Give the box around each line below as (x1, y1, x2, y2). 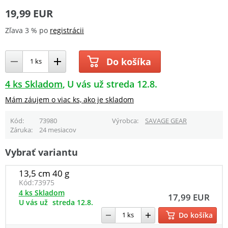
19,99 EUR (5, 6, 53, 20)
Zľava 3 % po (5, 25, 50, 35)
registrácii (50, 25, 84, 35)
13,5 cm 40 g (18, 167, 69, 179)
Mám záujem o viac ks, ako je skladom (5, 94, 134, 104)
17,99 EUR (167, 191, 210, 203)
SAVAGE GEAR (145, 116, 187, 125)
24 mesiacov (39, 125, 76, 134)
